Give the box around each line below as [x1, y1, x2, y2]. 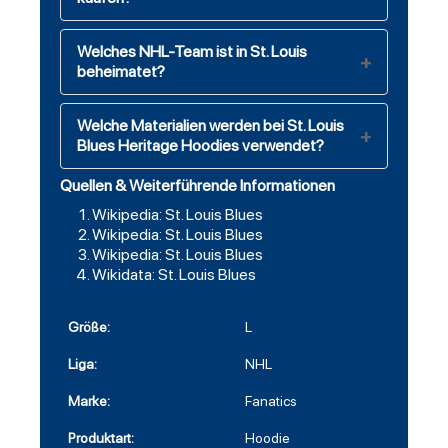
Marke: [68, 393, 110, 410]
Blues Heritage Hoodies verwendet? [77, 136, 324, 156]
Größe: [68, 319, 110, 336]
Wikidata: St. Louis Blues [92, 265, 256, 285]
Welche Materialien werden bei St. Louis [77, 116, 344, 136]
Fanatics [245, 393, 297, 410]
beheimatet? [77, 62, 165, 82]
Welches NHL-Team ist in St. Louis [77, 42, 307, 62]
